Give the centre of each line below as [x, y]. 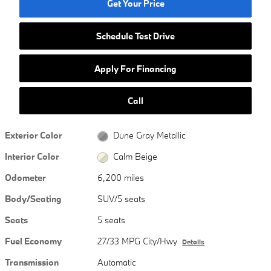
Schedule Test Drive [135, 36]
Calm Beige [135, 157]
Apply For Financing [135, 68]
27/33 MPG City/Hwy [138, 241]
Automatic [117, 263]
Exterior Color [34, 135]
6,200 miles [121, 178]
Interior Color [32, 157]
